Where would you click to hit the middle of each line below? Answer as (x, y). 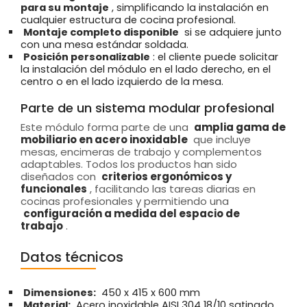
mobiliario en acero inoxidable (104, 140)
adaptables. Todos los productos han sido (129, 164)
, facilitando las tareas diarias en (173, 189)
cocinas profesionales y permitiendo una (125, 201)
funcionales (54, 189)
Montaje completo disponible (101, 33)
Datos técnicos (72, 257)
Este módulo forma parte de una (106, 127)
